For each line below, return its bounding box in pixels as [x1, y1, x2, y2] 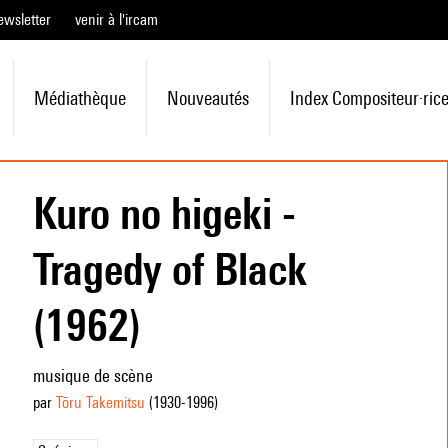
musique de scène [32, 365, 153, 386]
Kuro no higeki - [32, 187, 296, 239]
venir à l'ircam [75, 10, 158, 29]
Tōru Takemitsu [55, 393, 145, 412]
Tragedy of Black [32, 243, 307, 295]
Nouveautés [166, 87, 249, 109]
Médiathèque [33, 87, 126, 109]
